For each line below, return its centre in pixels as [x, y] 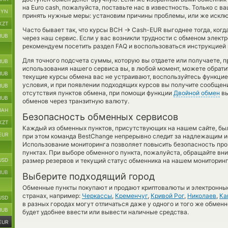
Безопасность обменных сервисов [100, 117]
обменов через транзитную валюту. [76, 101]
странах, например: [52, 196]
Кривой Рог [167, 196]
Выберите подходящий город [89, 176]
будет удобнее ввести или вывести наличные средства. [106, 212]
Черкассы [97, 196]
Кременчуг [131, 196]
